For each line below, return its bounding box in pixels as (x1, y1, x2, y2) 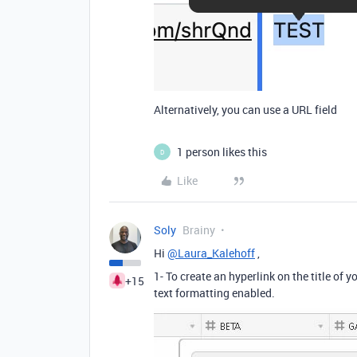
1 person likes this (177, 144, 267, 159)
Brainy (182, 222, 215, 237)
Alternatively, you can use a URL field (154, 102, 337, 117)
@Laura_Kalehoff (167, 245, 255, 261)
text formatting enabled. (154, 285, 275, 300)
